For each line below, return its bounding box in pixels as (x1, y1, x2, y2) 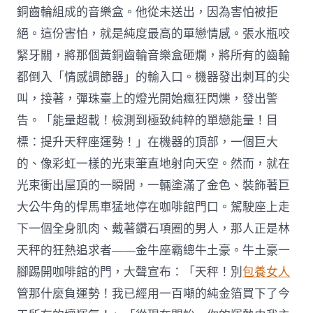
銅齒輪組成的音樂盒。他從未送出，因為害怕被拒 (17, 4, 279, 21)
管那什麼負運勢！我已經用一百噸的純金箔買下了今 (17, 286, 291, 303)
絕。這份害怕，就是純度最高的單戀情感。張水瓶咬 (17, 26, 291, 43)
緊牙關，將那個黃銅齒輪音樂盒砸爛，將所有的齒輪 (17, 48, 291, 64)
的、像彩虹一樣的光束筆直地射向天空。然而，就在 (17, 156, 291, 173)
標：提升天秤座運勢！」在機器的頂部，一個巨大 (17, 134, 279, 151)
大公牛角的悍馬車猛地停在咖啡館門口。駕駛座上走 (17, 199, 291, 216)
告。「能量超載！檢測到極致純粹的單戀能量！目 (17, 112, 279, 129)
